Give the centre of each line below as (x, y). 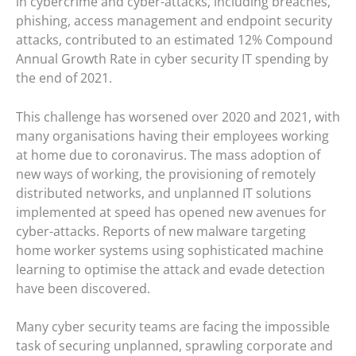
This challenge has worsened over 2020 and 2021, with (178, 116)
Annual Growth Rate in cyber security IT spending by (172, 58)
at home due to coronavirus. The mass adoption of (168, 155)
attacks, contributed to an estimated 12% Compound (174, 39)
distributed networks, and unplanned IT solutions (164, 193)
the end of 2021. (64, 77)
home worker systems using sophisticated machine (170, 250)
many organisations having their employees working (172, 135)
